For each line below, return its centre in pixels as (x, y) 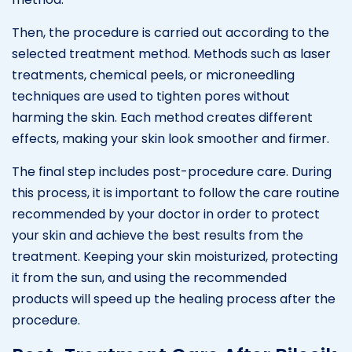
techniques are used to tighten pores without (151, 96)
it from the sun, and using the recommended (149, 277)
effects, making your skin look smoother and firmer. (170, 138)
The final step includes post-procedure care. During (172, 171)
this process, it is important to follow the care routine (176, 192)
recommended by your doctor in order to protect (166, 214)
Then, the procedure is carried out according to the (170, 32)
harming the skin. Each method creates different (162, 117)
